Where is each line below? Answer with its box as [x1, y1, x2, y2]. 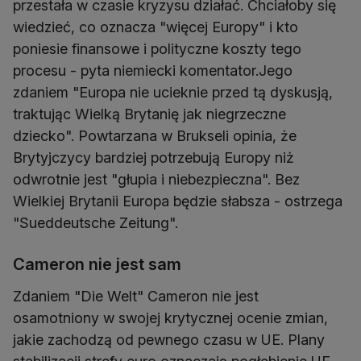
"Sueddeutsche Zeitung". [13, 214, 178, 231]
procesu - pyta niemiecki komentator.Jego [13, 62, 293, 79]
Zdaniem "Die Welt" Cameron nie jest [13, 288, 259, 305]
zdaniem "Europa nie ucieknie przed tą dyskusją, [13, 84, 333, 101]
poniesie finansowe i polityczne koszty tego [13, 40, 301, 57]
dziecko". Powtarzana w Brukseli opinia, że [13, 127, 297, 144]
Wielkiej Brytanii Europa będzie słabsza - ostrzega [13, 193, 342, 210]
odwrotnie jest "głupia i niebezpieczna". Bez [13, 171, 300, 188]
